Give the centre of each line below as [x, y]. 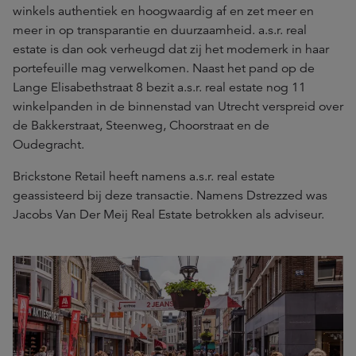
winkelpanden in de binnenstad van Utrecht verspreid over [178, 106]
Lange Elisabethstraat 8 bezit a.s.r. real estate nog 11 [159, 87]
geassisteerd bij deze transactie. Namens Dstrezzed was [170, 195]
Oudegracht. [48, 145]
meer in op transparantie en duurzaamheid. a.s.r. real [160, 30]
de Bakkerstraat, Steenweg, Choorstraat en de [141, 126]
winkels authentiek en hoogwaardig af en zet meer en [163, 11]
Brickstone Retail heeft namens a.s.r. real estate [144, 176]
